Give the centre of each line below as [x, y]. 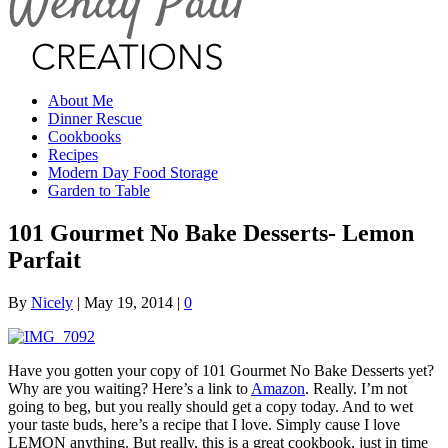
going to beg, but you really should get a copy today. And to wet [210, 406]
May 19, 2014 [128, 302]
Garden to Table [99, 190]
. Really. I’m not [356, 388]
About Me [80, 100]
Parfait [44, 259]
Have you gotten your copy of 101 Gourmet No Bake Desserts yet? [221, 370]
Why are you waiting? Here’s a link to [129, 388]
